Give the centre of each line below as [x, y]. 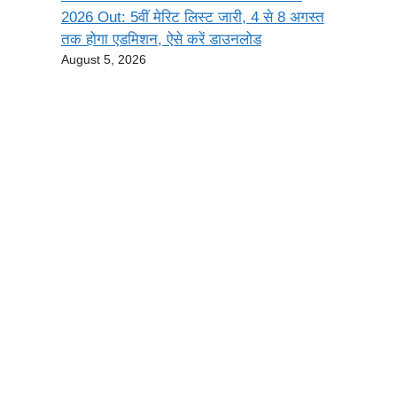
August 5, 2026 [103, 60]
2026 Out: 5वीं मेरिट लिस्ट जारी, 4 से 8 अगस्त [192, 18]
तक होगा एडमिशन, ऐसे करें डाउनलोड [161, 40]
